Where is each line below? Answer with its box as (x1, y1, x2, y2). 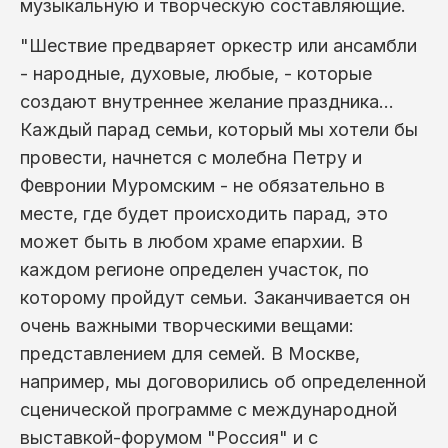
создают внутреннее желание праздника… (20, 90, 394, 112)
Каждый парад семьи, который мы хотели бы (20, 118, 418, 140)
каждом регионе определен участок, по (20, 258, 369, 280)
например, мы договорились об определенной (20, 370, 426, 392)
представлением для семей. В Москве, (20, 342, 360, 364)
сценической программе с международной (20, 398, 397, 420)
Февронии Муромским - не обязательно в (20, 174, 385, 196)
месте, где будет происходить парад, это (20, 202, 388, 224)
